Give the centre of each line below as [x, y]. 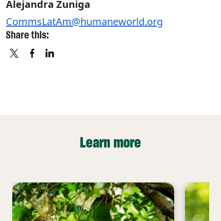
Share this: [27, 35]
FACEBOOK [85, 69]
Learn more [110, 143]
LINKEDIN [100, 69]
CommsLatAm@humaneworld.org [84, 21]
